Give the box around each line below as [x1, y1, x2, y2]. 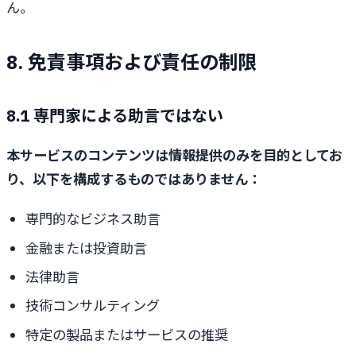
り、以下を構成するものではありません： [6, 170, 261, 189]
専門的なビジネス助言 [25, 210, 161, 229]
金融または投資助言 [25, 238, 147, 257]
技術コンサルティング [25, 296, 160, 315]
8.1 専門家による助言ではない [6, 104, 223, 126]
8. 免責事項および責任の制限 [6, 48, 257, 75]
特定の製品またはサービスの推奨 [25, 325, 228, 344]
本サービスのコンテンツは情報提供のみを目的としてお [6, 146, 342, 165]
